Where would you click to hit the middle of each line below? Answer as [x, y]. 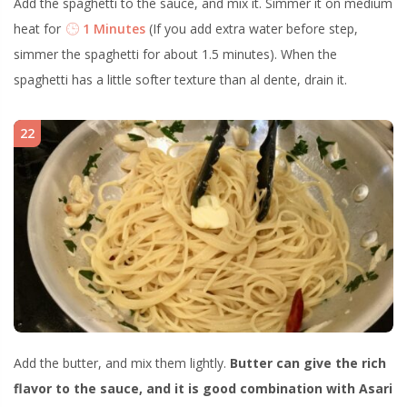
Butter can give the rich [308, 363]
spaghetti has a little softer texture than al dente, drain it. [180, 79]
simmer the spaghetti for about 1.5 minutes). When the [175, 54]
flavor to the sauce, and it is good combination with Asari [203, 389]
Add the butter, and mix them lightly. [122, 363]
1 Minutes [112, 28]
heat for [39, 28]
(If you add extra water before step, [252, 28]
